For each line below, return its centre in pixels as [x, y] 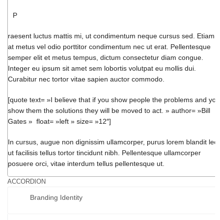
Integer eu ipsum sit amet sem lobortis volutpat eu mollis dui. [102, 68]
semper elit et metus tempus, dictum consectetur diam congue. [106, 57]
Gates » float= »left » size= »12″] [59, 121]
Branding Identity [56, 197]
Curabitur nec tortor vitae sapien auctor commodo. [86, 79]
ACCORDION [27, 181]
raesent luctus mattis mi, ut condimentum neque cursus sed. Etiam [111, 36]
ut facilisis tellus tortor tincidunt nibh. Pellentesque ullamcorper [104, 153]
